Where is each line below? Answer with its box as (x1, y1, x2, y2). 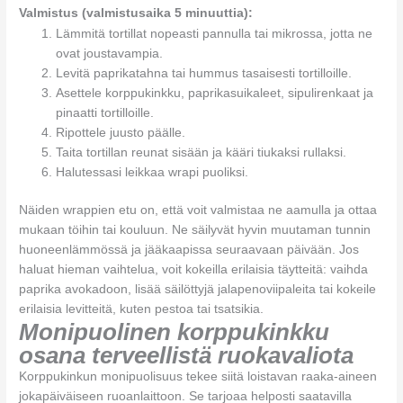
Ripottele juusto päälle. (56, 125, 186, 139)
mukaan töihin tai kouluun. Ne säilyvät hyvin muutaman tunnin (19, 223, 372, 237)
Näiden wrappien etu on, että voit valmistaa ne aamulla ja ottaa (19, 203, 378, 218)
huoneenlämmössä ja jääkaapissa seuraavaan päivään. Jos (19, 243, 360, 257)
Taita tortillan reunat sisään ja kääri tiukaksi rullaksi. (56, 145, 347, 159)
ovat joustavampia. (56, 46, 164, 60)
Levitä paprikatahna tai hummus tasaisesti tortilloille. (56, 66, 353, 80)
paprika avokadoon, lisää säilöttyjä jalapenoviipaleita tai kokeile (19, 282, 377, 297)
